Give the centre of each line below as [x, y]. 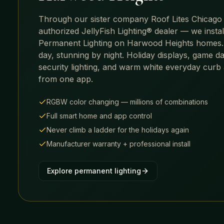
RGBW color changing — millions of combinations [127, 101]
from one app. [66, 79]
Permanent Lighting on [83, 43]
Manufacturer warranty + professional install [118, 143]
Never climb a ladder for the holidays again [118, 129]
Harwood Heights [160, 43]
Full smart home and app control [99, 115]
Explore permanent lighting [94, 170]
